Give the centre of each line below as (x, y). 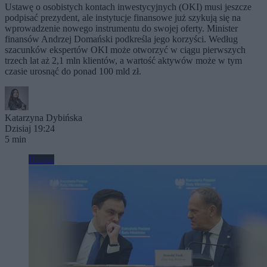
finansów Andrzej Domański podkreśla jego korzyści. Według (121, 39)
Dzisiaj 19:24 (30, 128)
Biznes (41, 159)
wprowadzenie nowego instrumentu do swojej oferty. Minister (121, 28)
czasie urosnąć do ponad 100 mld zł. (73, 71)
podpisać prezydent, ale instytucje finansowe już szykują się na (123, 17)
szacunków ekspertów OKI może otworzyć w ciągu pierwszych (125, 49)
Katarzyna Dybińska (44, 117)
